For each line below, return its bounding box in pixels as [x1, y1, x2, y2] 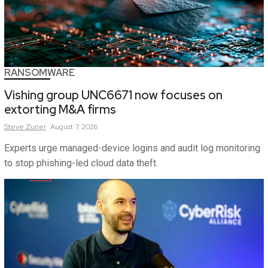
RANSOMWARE [4, 66, 75, 79]
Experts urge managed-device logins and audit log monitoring [4, 142, 260, 154]
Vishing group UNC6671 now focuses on [4, 87, 223, 103]
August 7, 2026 [50, 122, 98, 132]
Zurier [26, 122, 46, 132]
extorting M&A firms [4, 102, 116, 117]
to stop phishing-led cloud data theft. [4, 157, 158, 169]
